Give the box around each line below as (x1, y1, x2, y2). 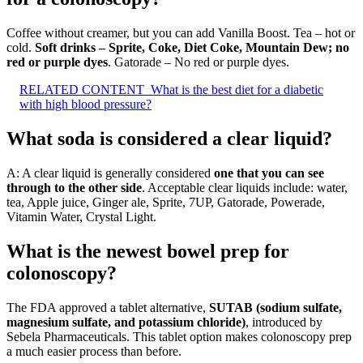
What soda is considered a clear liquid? (6, 127, 332, 149)
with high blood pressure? (19, 96, 152, 111)
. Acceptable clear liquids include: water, (142, 180, 348, 194)
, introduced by (246, 314, 322, 329)
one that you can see (214, 165, 324, 180)
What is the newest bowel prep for (6, 240, 289, 262)
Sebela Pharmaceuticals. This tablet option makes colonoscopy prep (6, 329, 352, 344)
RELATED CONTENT (19, 82, 144, 96)
